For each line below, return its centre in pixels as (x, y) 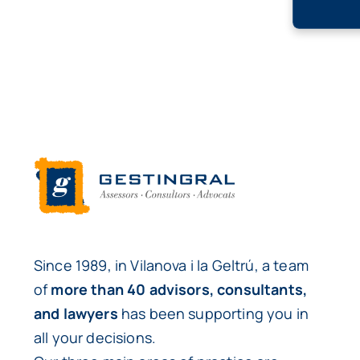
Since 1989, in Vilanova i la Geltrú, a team (171, 265)
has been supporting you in (213, 313)
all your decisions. (94, 337)
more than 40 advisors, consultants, (179, 289)
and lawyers (76, 313)
